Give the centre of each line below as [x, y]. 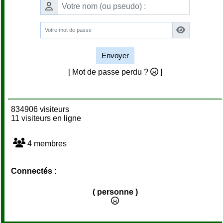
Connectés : [34, 171]
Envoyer [115, 55]
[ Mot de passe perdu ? [109, 72]
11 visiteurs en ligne [44, 118]
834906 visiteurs [38, 109]
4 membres [46, 143]
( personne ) [115, 192]
